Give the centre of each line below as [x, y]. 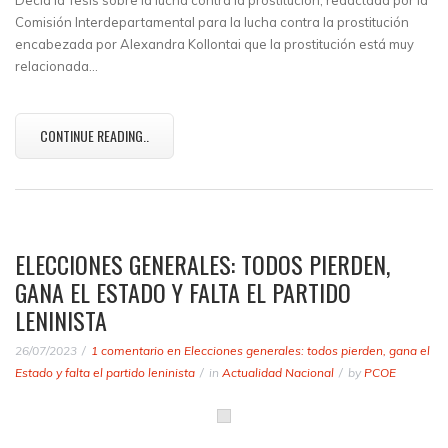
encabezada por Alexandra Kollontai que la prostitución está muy [214, 44]
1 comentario [127, 350]
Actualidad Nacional [278, 372]
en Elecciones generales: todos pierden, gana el [297, 350]
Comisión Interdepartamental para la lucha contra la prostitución [212, 22]
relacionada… [56, 66]
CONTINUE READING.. [94, 135]
